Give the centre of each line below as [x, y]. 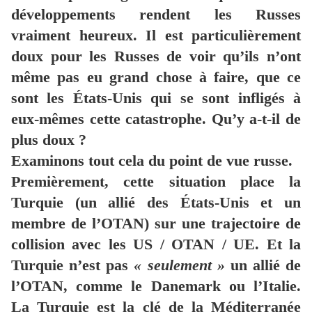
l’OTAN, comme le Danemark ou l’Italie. [156, 286]
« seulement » [179, 265]
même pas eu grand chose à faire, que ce [156, 77]
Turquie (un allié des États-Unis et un [156, 203]
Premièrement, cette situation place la [156, 182]
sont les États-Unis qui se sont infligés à [156, 98]
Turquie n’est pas [73, 265]
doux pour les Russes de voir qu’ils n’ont [156, 56]
